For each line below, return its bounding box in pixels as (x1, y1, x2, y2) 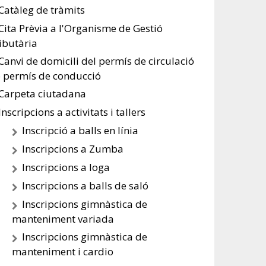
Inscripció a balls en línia (22, 123, 139, 137)
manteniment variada (12, 212, 115, 226)
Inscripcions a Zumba (22, 142, 124, 156)
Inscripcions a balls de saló (22, 179, 149, 192)
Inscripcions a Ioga (22, 160, 110, 174)
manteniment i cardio (12, 245, 114, 258)
